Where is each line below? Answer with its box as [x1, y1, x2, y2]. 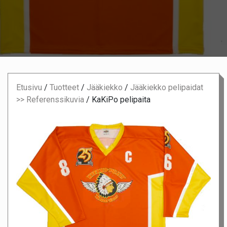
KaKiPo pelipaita [92, 95, 150, 105]
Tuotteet [50, 83, 79, 93]
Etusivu [16, 83, 42, 93]
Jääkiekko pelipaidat [130, 83, 203, 93]
